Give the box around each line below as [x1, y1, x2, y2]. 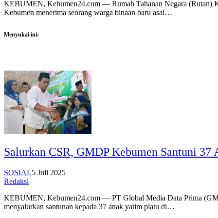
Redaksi [4, 177, 29, 185]
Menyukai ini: [4, 31, 39, 38]
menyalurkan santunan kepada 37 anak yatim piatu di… [4, 202, 175, 211]
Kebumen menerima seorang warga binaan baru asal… [4, 8, 172, 17]
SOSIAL [4, 168, 32, 177]
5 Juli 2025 [32, 168, 66, 177]
